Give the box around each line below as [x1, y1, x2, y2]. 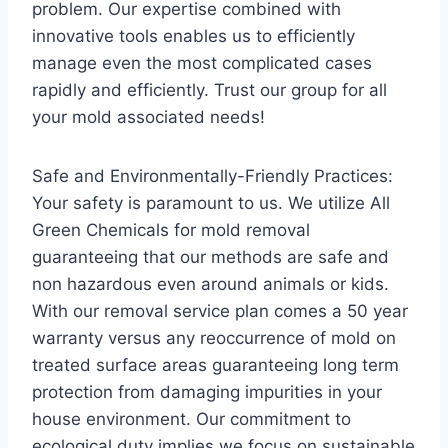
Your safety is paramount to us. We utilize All [32, 193, 390, 213]
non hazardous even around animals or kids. [32, 274, 389, 294]
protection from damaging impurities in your [32, 382, 382, 402]
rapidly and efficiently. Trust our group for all [32, 80, 387, 100]
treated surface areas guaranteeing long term [32, 355, 399, 375]
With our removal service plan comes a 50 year [32, 301, 408, 321]
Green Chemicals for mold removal [32, 220, 310, 240]
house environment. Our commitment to [32, 409, 351, 429]
